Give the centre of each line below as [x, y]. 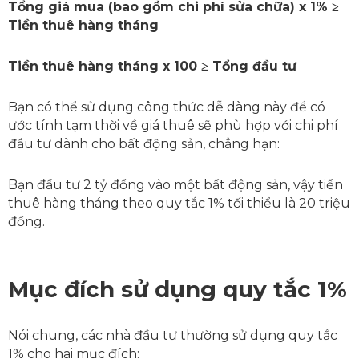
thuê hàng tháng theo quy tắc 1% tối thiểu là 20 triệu [179, 203]
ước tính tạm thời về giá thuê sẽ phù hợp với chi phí [173, 125]
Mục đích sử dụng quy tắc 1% [177, 289]
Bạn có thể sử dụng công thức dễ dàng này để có [167, 107]
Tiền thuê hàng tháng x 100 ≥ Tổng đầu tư [152, 66]
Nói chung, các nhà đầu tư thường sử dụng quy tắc [173, 335]
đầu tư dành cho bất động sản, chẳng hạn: [144, 143]
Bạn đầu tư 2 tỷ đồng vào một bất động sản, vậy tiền [175, 184]
